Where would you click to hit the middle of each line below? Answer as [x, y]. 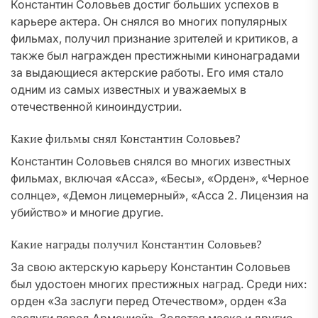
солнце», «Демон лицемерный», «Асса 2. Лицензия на [160, 195]
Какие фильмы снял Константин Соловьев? [126, 138]
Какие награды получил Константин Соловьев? [136, 244]
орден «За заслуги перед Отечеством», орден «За [149, 301]
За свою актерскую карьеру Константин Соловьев [150, 267]
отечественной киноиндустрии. [96, 106]
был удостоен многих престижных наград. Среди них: [159, 284]
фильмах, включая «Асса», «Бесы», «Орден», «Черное [160, 178]
